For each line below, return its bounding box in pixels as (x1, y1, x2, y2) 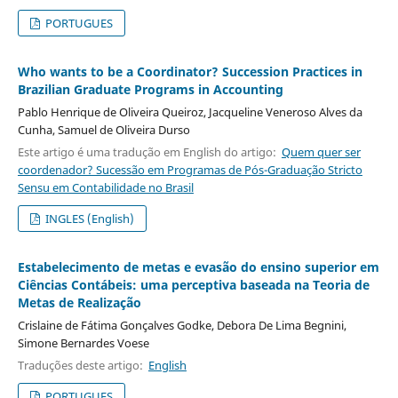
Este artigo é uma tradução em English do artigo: (17, 143, 282, 160)
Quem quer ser (281, 143, 361, 160)
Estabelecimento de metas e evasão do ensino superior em (17, 258, 379, 275)
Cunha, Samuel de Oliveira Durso (17, 121, 190, 138)
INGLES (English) (43, 210, 135, 227)
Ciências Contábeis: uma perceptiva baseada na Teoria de (17, 275, 370, 293)
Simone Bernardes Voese (17, 334, 149, 351)
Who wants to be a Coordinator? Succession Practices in (17, 62, 362, 80)
